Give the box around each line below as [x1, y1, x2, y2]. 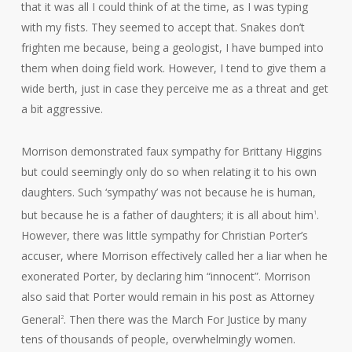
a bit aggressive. [20, 101, 103, 116]
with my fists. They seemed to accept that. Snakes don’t [20, 20, 305, 35]
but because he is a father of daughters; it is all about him [20, 207, 313, 222]
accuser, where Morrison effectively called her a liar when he [20, 247, 328, 263]
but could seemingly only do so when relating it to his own [20, 164, 317, 179]
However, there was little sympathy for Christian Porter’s [20, 227, 308, 243]
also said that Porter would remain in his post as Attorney [20, 288, 314, 304]
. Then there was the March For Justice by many [63, 311, 306, 327]
